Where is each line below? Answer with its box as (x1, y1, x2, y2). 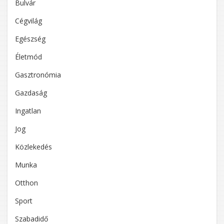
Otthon (15, 177, 38, 187)
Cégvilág (15, 15, 42, 25)
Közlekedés (15, 141, 52, 151)
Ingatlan (15, 105, 41, 115)
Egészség (15, 33, 45, 43)
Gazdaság (15, 87, 47, 97)
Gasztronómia (15, 69, 61, 79)
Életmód (15, 51, 42, 61)
